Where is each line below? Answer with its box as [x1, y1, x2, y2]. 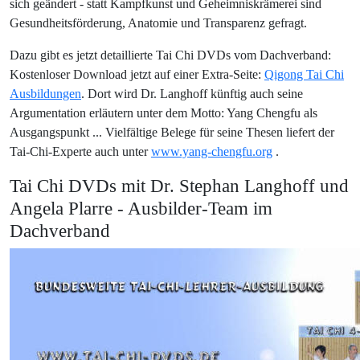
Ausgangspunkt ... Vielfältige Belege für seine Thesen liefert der [10, 125, 334, 139]
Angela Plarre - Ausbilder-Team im [10, 198, 272, 219]
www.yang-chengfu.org [151, 145, 272, 158]
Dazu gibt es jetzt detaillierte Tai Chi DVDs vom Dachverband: [10, 48, 331, 62]
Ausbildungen [10, 87, 81, 100]
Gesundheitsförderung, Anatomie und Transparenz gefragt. [10, 16, 307, 30]
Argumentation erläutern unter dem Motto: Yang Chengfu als [10, 106, 317, 120]
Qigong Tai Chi [264, 67, 344, 81]
